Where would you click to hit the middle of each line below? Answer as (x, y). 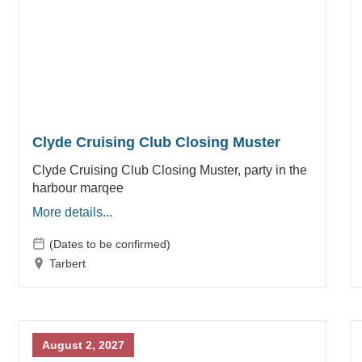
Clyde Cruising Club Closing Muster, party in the (169, 170)
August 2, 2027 (83, 345)
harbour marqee (78, 187)
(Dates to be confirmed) (109, 244)
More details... (72, 212)
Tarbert (67, 263)
